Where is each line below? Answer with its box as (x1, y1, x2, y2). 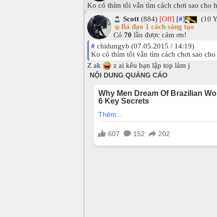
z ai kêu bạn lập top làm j (111, 61, 190, 69)
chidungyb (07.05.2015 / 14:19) (95, 42, 194, 50)
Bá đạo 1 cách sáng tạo (121, 23, 194, 31)
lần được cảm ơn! (132, 31, 186, 39)
